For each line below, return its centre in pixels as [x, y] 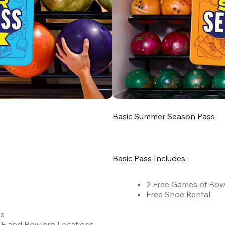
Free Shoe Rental [178, 195]
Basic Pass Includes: [150, 158]
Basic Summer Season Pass [164, 116]
